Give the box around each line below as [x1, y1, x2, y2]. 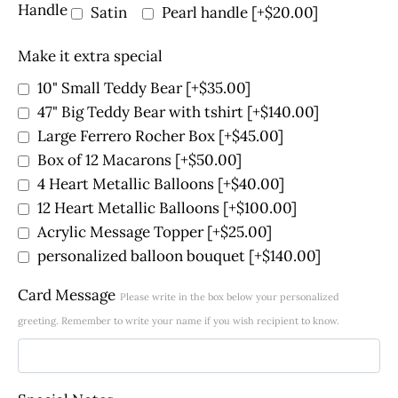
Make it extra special [18, 46, 163, 67]
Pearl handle [161, 2, 251, 22]
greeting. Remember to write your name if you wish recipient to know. [18, 314, 339, 327]
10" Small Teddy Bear [37, 77, 186, 98]
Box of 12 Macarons [37, 149, 175, 170]
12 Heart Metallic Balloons [37, 197, 223, 218]
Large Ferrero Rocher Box [37, 125, 219, 146]
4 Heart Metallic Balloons [37, 173, 218, 194]
